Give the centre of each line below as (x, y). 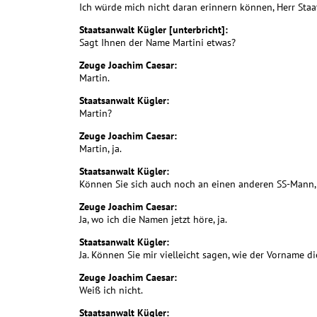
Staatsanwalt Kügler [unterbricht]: (154, 30)
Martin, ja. (100, 149)
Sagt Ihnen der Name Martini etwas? (157, 43)
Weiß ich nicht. (111, 290)
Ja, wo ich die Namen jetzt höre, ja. (153, 220)
